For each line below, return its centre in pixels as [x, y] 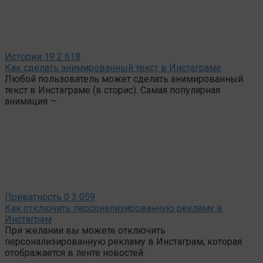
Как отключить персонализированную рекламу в [114, 208]
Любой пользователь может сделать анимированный [124, 79]
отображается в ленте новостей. [75, 252]
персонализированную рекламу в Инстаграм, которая [123, 241]
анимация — [31, 101]
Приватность [33, 197]
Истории [23, 56]
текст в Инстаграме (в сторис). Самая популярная [112, 90]
